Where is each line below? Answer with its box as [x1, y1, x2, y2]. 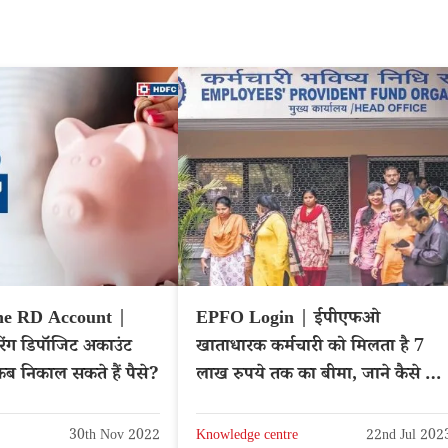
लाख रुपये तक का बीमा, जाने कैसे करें [196, 362, 445, 391]
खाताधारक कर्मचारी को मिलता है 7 [196, 334, 424, 363]
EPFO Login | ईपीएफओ [196, 306, 380, 335]
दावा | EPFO [196, 390, 292, 419]
